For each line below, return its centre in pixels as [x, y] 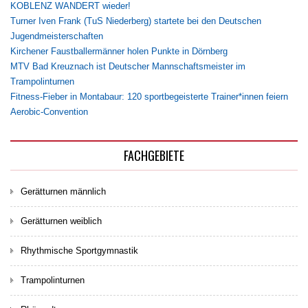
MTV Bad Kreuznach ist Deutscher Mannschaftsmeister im [128, 67]
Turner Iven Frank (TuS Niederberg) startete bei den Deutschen [136, 21]
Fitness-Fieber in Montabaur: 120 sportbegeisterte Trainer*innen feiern [149, 97]
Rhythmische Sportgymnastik [79, 251]
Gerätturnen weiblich [61, 221]
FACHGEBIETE [154, 156]
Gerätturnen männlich [63, 192]
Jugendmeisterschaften [57, 36]
